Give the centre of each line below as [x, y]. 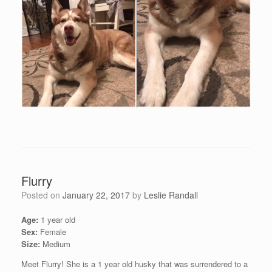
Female [52, 232]
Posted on [45, 195]
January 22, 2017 [96, 195]
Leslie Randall [171, 195]
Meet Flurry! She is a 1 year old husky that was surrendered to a [134, 264]
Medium [55, 244]
